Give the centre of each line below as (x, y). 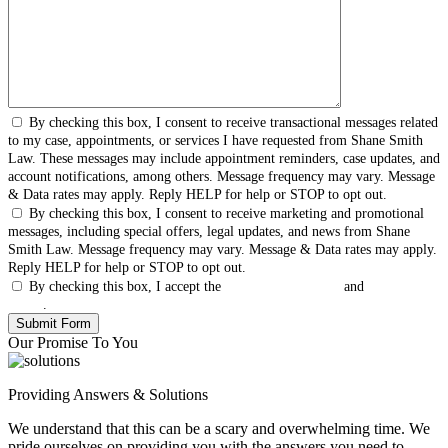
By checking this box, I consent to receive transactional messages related (233, 122)
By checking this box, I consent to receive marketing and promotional (226, 213)
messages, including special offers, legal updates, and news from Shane (209, 231)
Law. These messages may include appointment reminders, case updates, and (224, 158)
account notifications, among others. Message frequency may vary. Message (221, 176)
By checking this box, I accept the (127, 286)
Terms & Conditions (282, 286)
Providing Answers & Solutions (108, 394)
